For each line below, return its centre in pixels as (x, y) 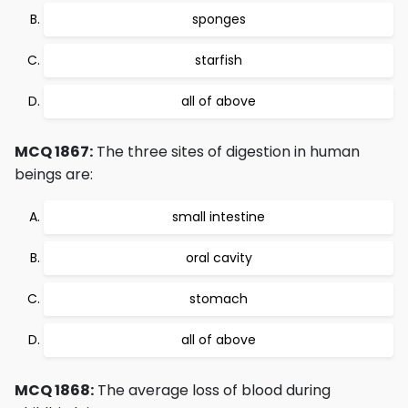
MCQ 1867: (54, 152)
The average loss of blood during (212, 390)
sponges (219, 19)
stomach (219, 299)
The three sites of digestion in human (226, 152)
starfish (219, 60)
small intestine (219, 217)
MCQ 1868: (54, 390)
